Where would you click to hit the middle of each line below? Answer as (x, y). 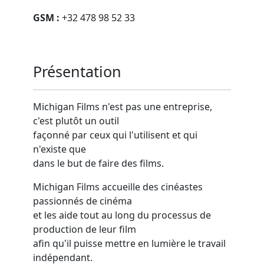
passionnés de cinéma (82, 201)
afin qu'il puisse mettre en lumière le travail (129, 244)
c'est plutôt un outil (76, 121)
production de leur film (85, 230)
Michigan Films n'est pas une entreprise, (123, 107)
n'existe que (60, 149)
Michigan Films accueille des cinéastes (118, 187)
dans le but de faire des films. (98, 164)
